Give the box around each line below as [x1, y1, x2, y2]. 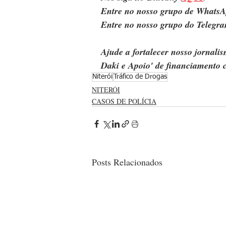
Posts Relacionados [92, 156, 162, 168]
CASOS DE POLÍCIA [92, 96, 156, 106]
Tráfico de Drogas [114, 73, 167, 81]
